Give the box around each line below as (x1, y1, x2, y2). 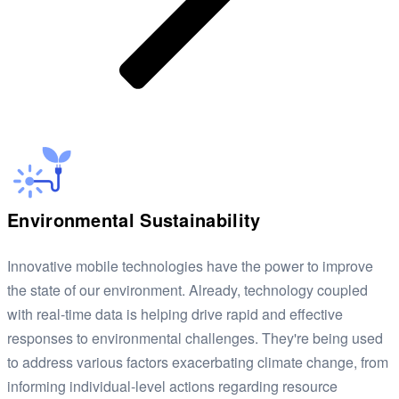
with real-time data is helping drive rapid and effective (7, 304, 343, 325)
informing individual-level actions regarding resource (7, 376, 338, 397)
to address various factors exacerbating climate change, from (7, 352, 388, 373)
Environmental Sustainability (7, 207, 261, 233)
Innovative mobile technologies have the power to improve (7, 256, 373, 277)
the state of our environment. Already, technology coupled (7, 280, 368, 301)
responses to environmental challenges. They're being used (7, 328, 383, 349)
